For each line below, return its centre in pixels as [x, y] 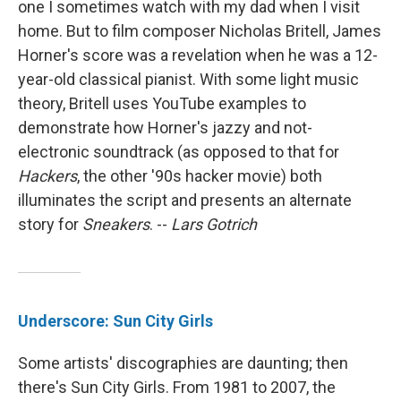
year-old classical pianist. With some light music [188, 80]
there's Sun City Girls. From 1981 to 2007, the [177, 388]
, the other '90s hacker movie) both [200, 176]
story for [50, 225]
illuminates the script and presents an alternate [185, 200]
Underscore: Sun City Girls [115, 321]
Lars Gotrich [214, 225]
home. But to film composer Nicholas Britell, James [200, 31]
